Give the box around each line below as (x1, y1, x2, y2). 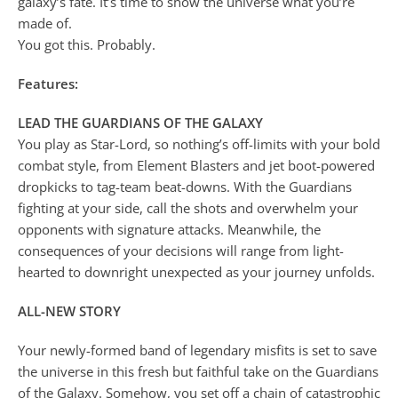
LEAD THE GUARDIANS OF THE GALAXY (18, 113, 263, 131)
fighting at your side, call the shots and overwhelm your (18, 198, 358, 217)
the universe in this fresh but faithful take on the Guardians (18, 362, 378, 380)
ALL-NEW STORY (18, 301, 121, 320)
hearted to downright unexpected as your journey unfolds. (18, 262, 375, 281)
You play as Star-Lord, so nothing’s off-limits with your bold (18, 134, 380, 153)
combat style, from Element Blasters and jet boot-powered (18, 155, 375, 174)
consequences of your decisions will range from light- (18, 241, 344, 259)
